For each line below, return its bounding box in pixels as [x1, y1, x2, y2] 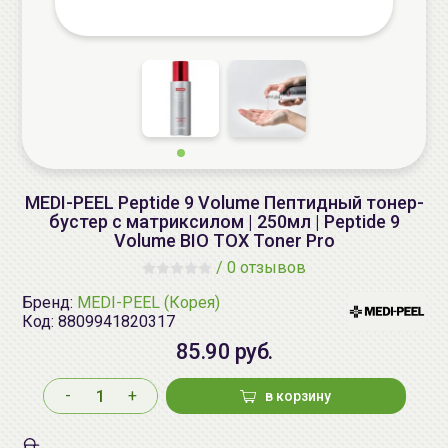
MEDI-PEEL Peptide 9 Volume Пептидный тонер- [24, 192, 424, 213]
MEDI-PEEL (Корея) [77, 292, 220, 312]
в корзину [265, 388, 331, 404]
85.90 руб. [175, 339, 273, 364]
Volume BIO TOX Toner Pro [113, 230, 335, 251]
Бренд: [22, 292, 77, 312]
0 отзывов [227, 258, 306, 277]
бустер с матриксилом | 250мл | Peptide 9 [48, 211, 400, 232]
